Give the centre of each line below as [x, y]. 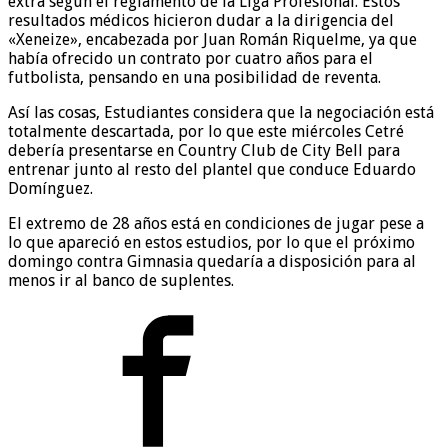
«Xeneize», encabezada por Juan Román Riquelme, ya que [212, 40]
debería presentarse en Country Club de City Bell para [204, 151]
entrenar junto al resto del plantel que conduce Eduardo [212, 170]
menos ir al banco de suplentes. [121, 281]
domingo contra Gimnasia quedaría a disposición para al [212, 262]
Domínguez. [50, 189]
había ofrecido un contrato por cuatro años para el [190, 59]
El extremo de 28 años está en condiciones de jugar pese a [216, 224]
